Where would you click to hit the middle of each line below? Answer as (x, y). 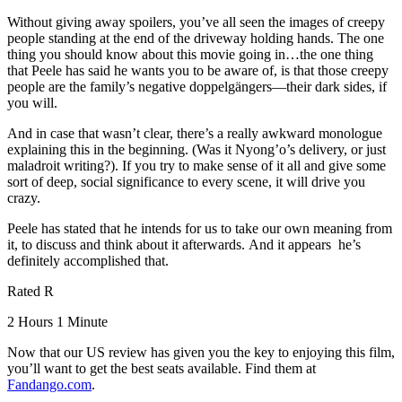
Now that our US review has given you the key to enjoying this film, (201, 353)
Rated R (31, 292)
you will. (32, 103)
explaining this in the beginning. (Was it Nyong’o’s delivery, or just (197, 150)
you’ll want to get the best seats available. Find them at (162, 369)
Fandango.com (49, 385)
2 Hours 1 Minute (57, 322)
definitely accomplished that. (88, 261)
